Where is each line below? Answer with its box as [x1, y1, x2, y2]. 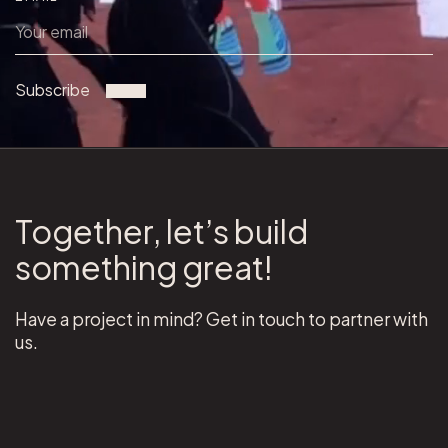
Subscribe [14, 78, 90, 100]
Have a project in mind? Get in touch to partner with [14, 307, 428, 330]
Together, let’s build [14, 210, 308, 251]
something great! [14, 246, 273, 287]
